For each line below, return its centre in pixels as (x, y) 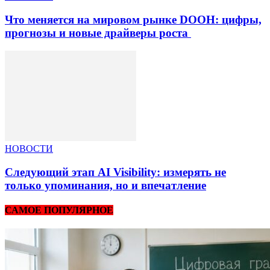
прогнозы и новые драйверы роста (98, 33)
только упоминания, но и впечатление (105, 185)
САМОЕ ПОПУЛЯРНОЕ (59, 210)
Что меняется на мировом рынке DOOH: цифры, (133, 19)
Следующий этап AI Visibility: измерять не (115, 172)
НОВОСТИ (29, 149)
